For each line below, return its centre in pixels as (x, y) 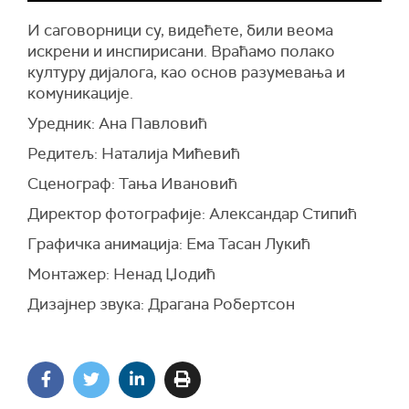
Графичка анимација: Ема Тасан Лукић (169, 243)
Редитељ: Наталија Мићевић (134, 153)
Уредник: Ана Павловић (117, 123)
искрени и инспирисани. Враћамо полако (181, 51)
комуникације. (80, 93)
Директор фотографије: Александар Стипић (192, 213)
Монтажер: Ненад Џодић (121, 273)
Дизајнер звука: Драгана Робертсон (161, 304)
